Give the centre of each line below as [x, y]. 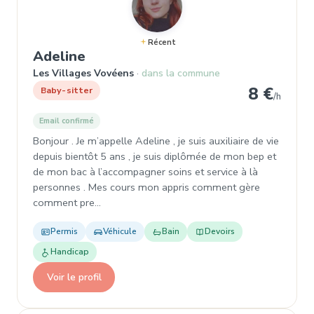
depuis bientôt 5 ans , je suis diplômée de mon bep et [155, 156]
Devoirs [220, 231]
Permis [64, 231]
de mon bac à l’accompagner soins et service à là [145, 172]
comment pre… [67, 203]
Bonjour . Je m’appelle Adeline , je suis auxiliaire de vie [156, 141]
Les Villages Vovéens [83, 73]
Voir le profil [74, 277]
